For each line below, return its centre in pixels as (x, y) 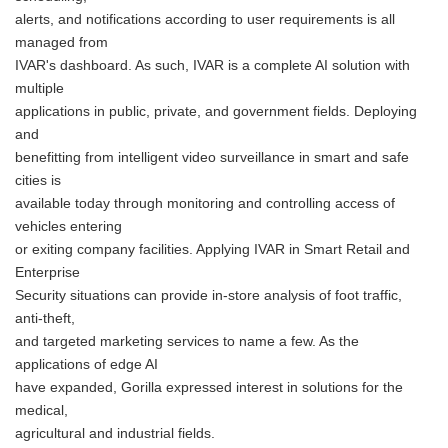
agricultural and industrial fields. (115, 433)
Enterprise (47, 272)
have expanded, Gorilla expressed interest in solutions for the (209, 387)
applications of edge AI (86, 364)
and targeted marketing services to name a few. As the (187, 341)
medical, (41, 410)
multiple (39, 88)
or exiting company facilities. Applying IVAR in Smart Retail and (212, 249)
